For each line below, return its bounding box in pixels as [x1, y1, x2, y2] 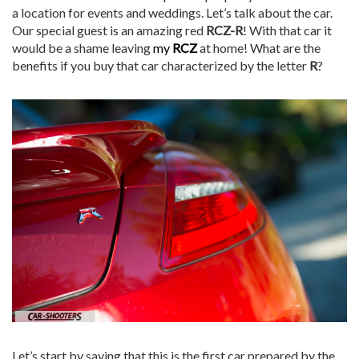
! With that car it [243, 22, 332, 38]
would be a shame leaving [12, 40, 153, 56]
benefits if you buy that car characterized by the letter [12, 58, 309, 74]
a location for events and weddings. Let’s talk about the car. [12, 5, 333, 21]
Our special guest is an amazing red [12, 22, 206, 38]
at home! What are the [197, 40, 321, 56]
